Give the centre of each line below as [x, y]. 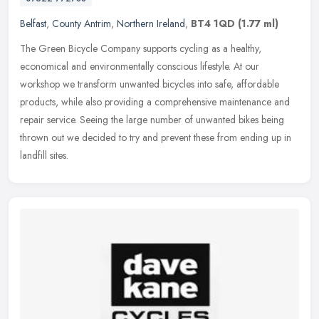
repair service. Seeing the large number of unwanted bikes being [152, 119]
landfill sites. [44, 155]
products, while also [61, 101]
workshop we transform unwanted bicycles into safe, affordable [150, 84]
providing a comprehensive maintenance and [197, 101]
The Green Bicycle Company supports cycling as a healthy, [141, 48]
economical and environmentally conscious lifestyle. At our [140, 66]
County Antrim [82, 23]
